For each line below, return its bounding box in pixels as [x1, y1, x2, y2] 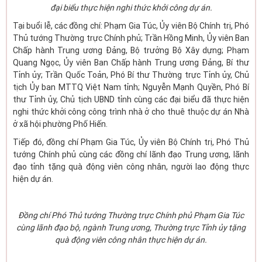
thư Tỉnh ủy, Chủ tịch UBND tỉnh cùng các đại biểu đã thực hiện [13, 95, 249, 104]
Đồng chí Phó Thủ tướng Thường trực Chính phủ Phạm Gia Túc [18, 211, 244, 220]
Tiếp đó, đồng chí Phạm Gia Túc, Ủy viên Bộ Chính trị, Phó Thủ [13, 137, 249, 147]
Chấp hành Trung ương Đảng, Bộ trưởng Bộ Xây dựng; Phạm [13, 46, 249, 55]
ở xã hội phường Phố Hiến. [13, 119, 108, 129]
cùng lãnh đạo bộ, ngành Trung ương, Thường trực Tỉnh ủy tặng [16, 223, 246, 232]
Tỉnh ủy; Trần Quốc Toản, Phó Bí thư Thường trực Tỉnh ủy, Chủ [13, 70, 249, 80]
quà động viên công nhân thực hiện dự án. [55, 235, 207, 244]
